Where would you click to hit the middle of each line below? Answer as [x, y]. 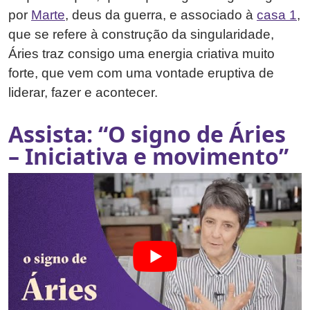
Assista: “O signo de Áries [147, 134]
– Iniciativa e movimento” [148, 156]
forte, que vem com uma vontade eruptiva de [141, 73]
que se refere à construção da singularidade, [141, 35]
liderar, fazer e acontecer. [83, 93]
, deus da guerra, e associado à [161, 15]
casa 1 [277, 15]
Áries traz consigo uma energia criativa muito [142, 54]
